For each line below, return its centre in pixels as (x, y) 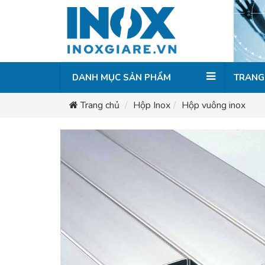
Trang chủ (100, 105)
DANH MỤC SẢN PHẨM (122, 77)
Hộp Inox (152, 105)
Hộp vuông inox (214, 105)
